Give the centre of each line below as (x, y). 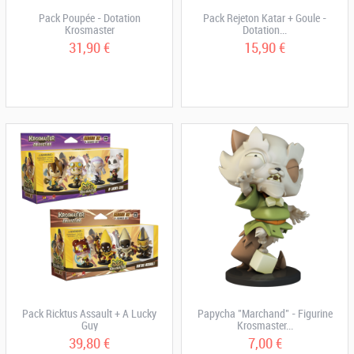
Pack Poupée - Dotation (89, 18)
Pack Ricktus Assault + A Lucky (89, 313)
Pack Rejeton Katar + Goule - (265, 18)
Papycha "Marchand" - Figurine (265, 313)
